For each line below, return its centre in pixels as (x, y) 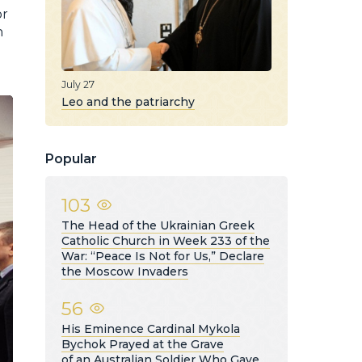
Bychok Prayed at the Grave (143, 344)
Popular (71, 158)
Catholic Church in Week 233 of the (166, 240)
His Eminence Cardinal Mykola (151, 328)
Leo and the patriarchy (128, 101)
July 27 (78, 84)
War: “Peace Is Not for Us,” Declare (163, 256)
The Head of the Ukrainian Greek (158, 225)
